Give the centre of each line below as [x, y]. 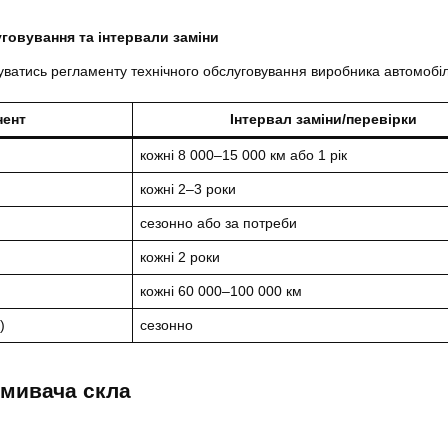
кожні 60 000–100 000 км [221, 290]
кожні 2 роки [180, 256]
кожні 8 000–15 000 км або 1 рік [243, 154]
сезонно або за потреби [218, 222]
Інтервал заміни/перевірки [323, 118]
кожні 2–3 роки [188, 188]
